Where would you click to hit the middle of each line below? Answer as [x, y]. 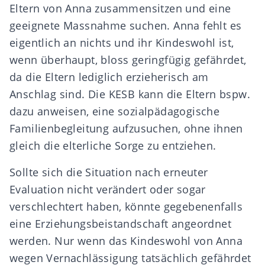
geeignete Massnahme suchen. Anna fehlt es [126, 25]
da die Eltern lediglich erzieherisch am [109, 77]
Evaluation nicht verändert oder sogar [108, 189]
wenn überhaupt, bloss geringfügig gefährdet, [128, 60]
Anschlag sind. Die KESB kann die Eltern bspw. [130, 94]
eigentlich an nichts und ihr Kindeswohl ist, [122, 43]
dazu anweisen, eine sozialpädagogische [115, 111]
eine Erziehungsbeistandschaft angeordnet [120, 224]
